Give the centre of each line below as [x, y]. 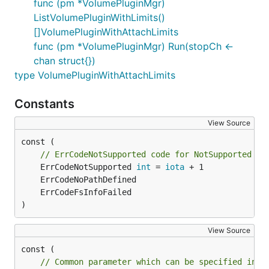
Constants [46, 104]
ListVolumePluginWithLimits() [99, 17]
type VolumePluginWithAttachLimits [95, 75]
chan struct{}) [65, 61]
